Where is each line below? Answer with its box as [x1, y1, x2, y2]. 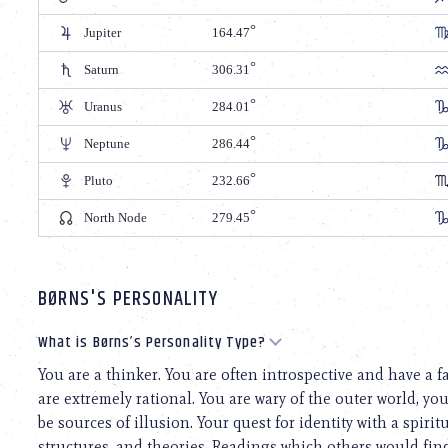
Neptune [84, 135, 130, 151]
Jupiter [84, 24, 121, 40]
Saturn [84, 61, 119, 77]
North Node [84, 209, 147, 225]
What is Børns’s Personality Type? [38, 329, 267, 355]
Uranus [84, 98, 122, 114]
